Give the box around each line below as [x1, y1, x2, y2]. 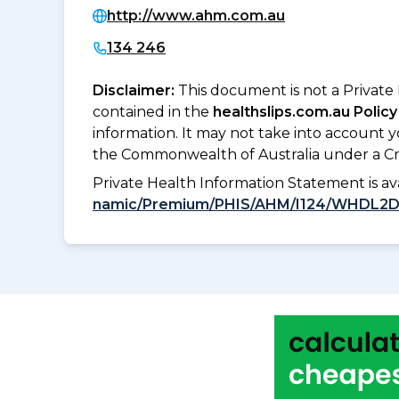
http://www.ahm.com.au [107, 7, 285, 25]
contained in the [93, 103, 213, 121]
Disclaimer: [93, 82, 178, 100]
